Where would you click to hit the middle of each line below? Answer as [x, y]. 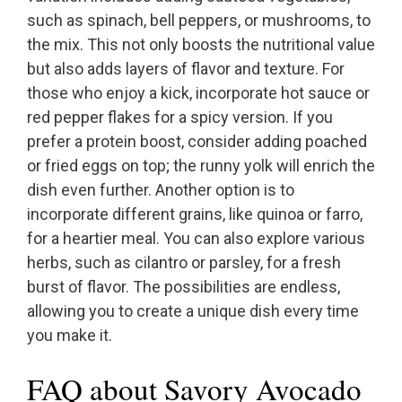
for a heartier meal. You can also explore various [196, 239]
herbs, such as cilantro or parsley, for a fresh [184, 263]
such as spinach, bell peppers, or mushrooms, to [199, 21]
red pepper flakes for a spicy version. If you [180, 118]
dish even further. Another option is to [161, 190]
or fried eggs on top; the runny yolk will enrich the [201, 166]
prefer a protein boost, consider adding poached [197, 142]
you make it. [70, 336]
